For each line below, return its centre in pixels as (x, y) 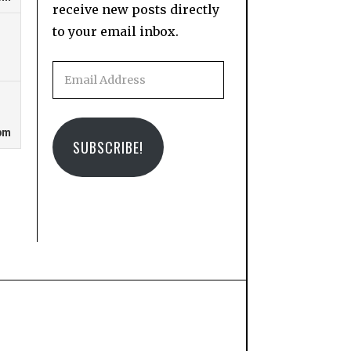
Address (77, 94)
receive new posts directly (136, 10)
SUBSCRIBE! (108, 148)
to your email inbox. (115, 32)
